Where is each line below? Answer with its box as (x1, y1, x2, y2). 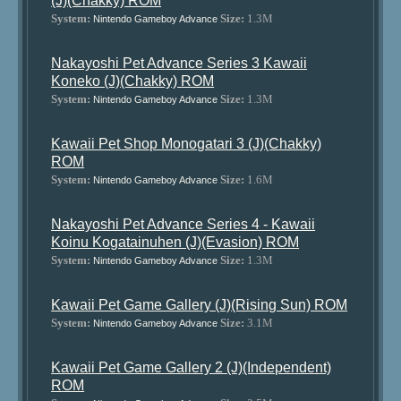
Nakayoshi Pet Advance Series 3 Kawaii (51, 55, 308, 71)
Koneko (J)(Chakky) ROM (51, 73, 215, 89)
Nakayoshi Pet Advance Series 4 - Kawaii (51, 217, 316, 232)
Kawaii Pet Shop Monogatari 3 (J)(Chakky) (51, 136, 322, 151)
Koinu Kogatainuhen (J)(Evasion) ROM (51, 235, 300, 250)
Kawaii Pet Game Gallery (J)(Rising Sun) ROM (51, 297, 348, 312)
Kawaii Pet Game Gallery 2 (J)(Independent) (51, 360, 332, 375)
